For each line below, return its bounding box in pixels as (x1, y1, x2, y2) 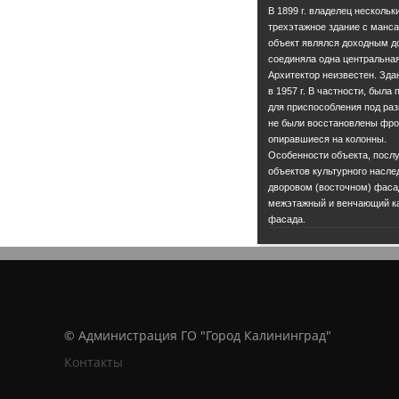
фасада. (268, 213, 305, 224)
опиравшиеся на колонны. (268, 133, 387, 144)
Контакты (64, 354, 123, 371)
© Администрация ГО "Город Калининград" (64, 327, 331, 345)
